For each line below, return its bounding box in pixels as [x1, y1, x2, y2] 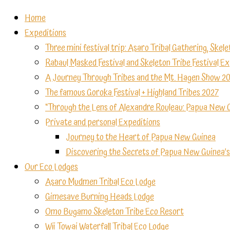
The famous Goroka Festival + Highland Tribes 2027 [45, 85, 219, 100]
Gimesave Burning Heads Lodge [45, 189, 154, 204]
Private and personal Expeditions [45, 115, 160, 130]
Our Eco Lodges [25, 160, 78, 175]
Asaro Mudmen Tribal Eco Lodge [45, 175, 156, 189]
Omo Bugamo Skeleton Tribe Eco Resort [45, 204, 184, 219]
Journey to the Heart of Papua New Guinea [66, 130, 216, 145]
